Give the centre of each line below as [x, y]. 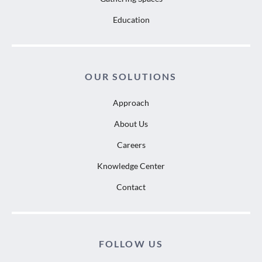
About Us [131, 123]
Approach [131, 102]
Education [131, 19]
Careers [131, 144]
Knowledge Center [131, 166]
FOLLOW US [131, 243]
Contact [131, 187]
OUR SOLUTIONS [131, 76]
